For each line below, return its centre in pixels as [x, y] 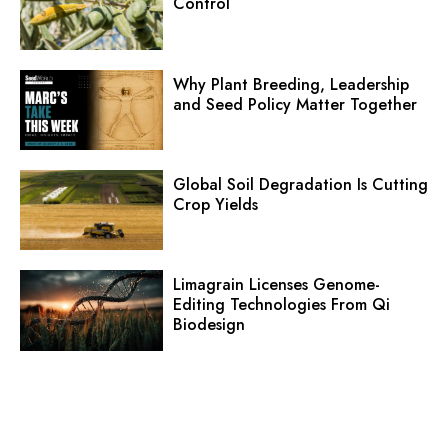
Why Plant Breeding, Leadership [290, 84]
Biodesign [208, 325]
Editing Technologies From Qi [281, 305]
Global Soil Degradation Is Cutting [300, 185]
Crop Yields [215, 205]
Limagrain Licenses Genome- [276, 285]
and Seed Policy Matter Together [294, 104]
